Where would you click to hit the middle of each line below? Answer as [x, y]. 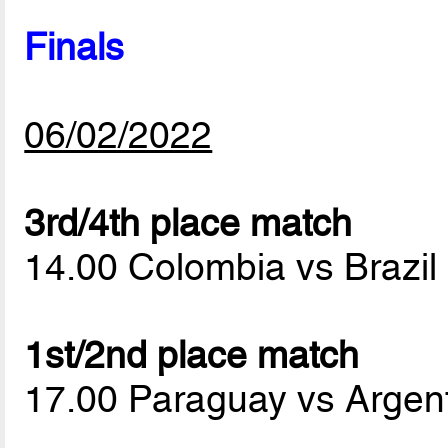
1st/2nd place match [192, 355]
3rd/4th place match [188, 223]
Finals [74, 47]
